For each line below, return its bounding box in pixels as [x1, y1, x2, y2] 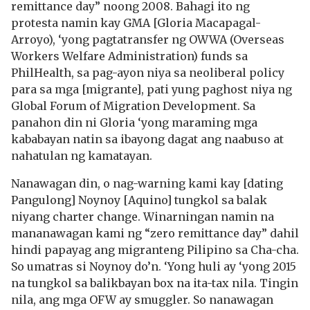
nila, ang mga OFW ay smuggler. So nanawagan [11, 293, 273, 307]
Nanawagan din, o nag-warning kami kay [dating [11, 176, 283, 190]
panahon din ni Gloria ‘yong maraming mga [11, 116, 257, 129]
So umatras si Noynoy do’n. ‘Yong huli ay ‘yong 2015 [11, 259, 296, 273]
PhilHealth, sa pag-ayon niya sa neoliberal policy [11, 66, 284, 80]
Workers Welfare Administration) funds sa [11, 49, 248, 63]
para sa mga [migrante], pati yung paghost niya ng [11, 82, 292, 96]
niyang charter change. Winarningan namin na [11, 210, 274, 224]
